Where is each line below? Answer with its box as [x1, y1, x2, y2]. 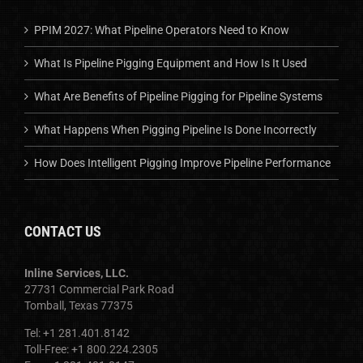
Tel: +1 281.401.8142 [24, 326, 130, 340]
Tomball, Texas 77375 [24, 298, 133, 312]
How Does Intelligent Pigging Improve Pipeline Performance [34, 156, 331, 169]
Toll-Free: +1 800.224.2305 [24, 342, 158, 356]
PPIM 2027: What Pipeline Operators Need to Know [34, 23, 289, 36]
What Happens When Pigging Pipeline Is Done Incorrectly [34, 122, 317, 136]
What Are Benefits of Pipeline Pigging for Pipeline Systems [34, 89, 322, 103]
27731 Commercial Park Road [24, 282, 174, 296]
